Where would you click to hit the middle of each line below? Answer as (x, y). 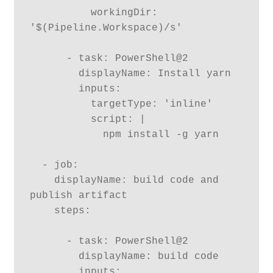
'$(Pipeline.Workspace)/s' (106, 28)
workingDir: (60, 13)
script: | (60, 120)
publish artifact (78, 196)
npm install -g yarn (66, 135)
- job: (36, 165)
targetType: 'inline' (60, 105)
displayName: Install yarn (54, 74)
